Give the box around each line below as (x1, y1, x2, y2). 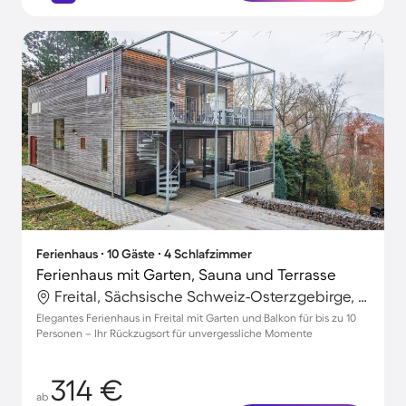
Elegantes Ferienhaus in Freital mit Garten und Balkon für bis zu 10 (36, 312, 356, 324)
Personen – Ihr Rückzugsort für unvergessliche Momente (36, 327, 313, 339)
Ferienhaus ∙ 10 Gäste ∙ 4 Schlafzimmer (36, 246, 252, 261)
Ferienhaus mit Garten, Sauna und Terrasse (36, 266, 336, 283)
